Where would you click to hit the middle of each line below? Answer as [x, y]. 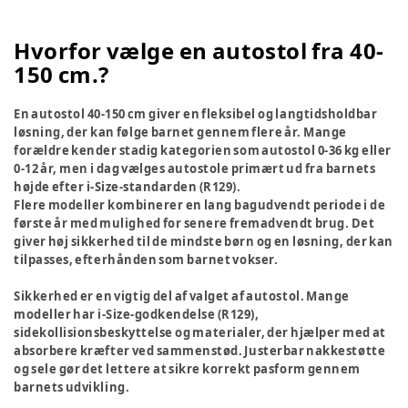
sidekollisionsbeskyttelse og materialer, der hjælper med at [200, 332]
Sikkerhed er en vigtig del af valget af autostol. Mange [182, 296]
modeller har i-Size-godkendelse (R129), [137, 314]
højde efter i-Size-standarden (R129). [127, 187]
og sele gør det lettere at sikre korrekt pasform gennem [187, 369]
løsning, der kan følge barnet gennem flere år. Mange [180, 132]
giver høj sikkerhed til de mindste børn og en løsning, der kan [204, 241]
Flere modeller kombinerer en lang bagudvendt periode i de [200, 205]
